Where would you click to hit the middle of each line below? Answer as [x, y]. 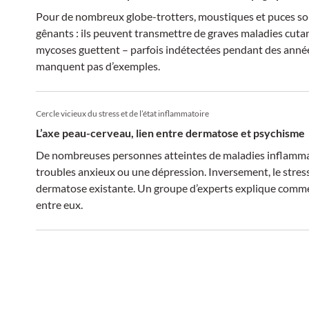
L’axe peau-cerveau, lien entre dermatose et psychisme [170, 133]
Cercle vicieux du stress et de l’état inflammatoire [122, 113]
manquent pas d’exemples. [98, 66]
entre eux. [59, 205]
